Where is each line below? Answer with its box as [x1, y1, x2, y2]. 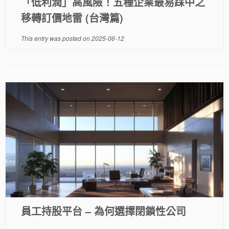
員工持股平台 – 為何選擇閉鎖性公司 [20, 203, 186, 218]
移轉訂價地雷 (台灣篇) [20, 10, 123, 25]
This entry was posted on [20, 34, 91, 42]
